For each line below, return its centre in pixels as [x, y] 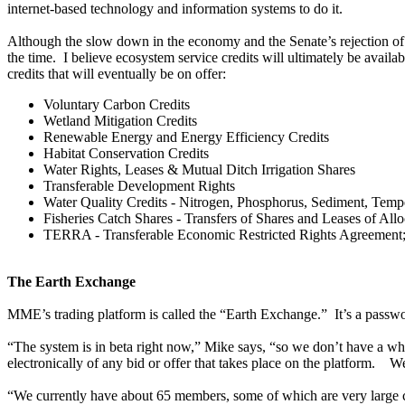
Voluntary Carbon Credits [117, 105]
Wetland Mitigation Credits [120, 121]
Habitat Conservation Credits [126, 154]
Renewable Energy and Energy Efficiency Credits [186, 137]
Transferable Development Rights [139, 186]
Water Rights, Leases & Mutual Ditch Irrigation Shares [199, 170]
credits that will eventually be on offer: [117, 74]
